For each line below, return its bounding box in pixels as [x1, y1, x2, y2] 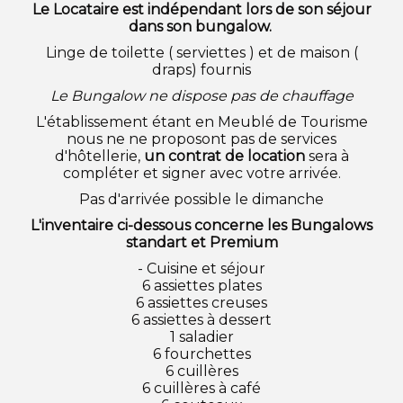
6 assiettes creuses [136, 293, 267, 311]
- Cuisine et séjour [138, 259, 265, 277]
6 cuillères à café [142, 379, 261, 397]
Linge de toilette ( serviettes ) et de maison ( [45, 43, 358, 61]
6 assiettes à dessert [131, 310, 272, 328]
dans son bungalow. [128, 17, 275, 35]
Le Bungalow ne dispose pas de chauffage [49, 86, 354, 104]
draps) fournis [152, 60, 251, 78]
